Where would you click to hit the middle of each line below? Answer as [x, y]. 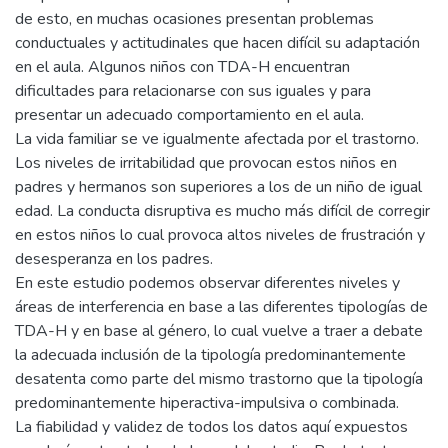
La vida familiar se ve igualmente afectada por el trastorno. [217, 139]
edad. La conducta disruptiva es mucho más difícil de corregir [222, 211]
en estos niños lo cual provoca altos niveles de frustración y [220, 235]
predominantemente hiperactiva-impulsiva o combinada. [207, 403]
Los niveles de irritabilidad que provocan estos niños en [206, 163]
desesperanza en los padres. [114, 259]
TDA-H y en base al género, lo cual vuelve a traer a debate [219, 331]
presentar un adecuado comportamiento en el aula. [189, 115]
